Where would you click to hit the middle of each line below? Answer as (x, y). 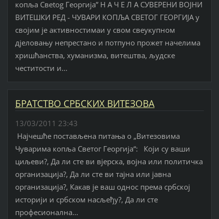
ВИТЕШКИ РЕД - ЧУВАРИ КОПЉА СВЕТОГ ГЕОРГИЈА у (107, 17)
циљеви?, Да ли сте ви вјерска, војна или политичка (109, 161)
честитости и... (41, 68)
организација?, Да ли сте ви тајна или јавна (93, 174)
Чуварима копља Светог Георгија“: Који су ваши (102, 148)
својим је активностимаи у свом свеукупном (95, 30)
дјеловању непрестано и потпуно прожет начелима (108, 42)
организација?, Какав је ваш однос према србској (102, 186)
